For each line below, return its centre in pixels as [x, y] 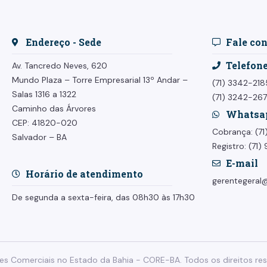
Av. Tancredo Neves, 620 [60, 66]
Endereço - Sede [63, 42]
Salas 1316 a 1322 [44, 94]
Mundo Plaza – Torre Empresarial [77, 80]
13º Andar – [165, 80]
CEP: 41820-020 [45, 123]
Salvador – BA [39, 137]
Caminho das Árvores [54, 108]
